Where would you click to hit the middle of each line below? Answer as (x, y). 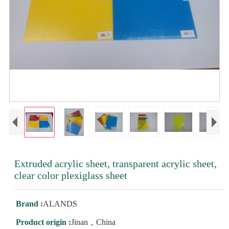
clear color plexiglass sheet (71, 175)
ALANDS (60, 204)
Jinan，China (93, 222)
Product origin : (43, 222)
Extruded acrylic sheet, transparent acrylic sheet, (115, 164)
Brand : (29, 204)
